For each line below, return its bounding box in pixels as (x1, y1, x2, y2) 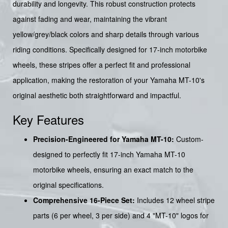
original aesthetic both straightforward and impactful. (13, 90, 181, 100)
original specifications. (33, 179, 104, 190)
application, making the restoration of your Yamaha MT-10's (13, 74, 205, 85)
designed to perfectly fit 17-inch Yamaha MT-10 (33, 149, 185, 159)
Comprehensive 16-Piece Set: (33, 194, 135, 205)
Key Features (13, 110, 84, 128)
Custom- (174, 133, 204, 144)
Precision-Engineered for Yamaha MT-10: (33, 133, 174, 144)
